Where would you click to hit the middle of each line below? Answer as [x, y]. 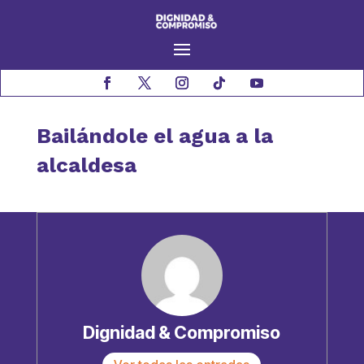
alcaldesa [86, 165]
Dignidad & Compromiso [182, 333]
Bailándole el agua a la [154, 136]
